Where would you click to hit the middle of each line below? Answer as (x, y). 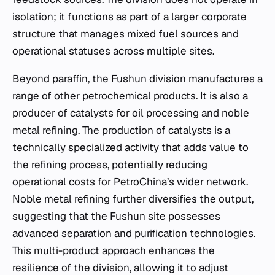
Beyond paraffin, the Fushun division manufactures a (137, 78)
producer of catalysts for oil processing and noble (131, 113)
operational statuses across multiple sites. (113, 51)
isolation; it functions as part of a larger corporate (130, 16)
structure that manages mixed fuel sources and (126, 33)
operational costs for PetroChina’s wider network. (130, 181)
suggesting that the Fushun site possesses (116, 216)
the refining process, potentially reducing (110, 164)
